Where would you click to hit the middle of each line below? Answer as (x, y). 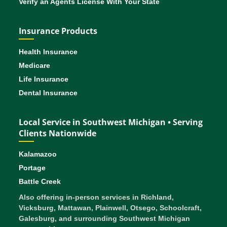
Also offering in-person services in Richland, (97, 197)
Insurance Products (58, 31)
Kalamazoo (38, 154)
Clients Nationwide (58, 134)
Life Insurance (44, 79)
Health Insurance (48, 52)
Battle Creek (40, 182)
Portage (32, 168)
